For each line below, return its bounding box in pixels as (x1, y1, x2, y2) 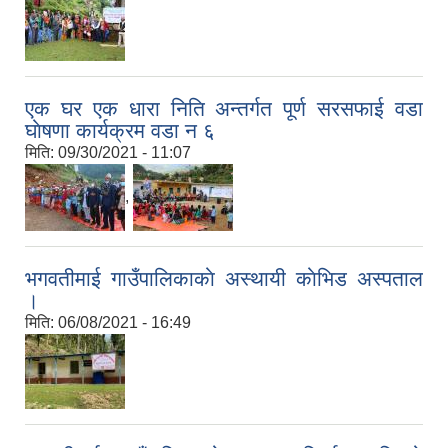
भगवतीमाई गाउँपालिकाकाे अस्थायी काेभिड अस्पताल (25, 267, 423, 291)
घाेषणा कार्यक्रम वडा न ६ (25, 119, 215, 143)
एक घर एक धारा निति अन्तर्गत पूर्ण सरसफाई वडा (25, 97, 423, 121)
